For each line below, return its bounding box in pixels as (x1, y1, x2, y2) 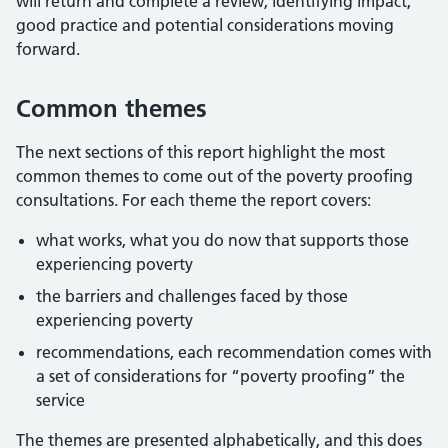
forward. (16, 39, 80, 59)
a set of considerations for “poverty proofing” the (36, 366, 405, 386)
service (36, 390, 85, 410)
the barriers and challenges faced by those (36, 286, 348, 306)
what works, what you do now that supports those (36, 230, 409, 250)
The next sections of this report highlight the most (16, 142, 385, 162)
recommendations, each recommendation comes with (36, 342, 432, 362)
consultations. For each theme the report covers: (16, 190, 371, 210)
